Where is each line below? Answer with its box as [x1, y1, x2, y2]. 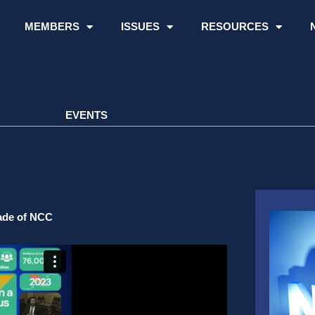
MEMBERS [24, 20, 79, 32]
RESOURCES [200, 20, 269, 32]
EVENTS [65, 109, 108, 122]
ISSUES [120, 20, 160, 32]
